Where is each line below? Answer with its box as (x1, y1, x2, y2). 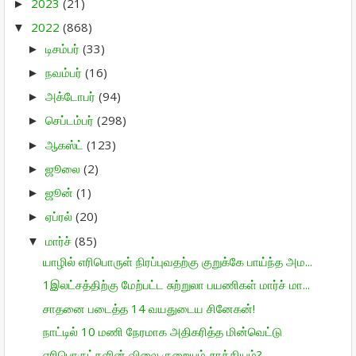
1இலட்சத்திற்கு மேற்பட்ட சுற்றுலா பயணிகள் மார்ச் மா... (42, 277, 310, 293)
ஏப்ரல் (45, 208, 75, 225)
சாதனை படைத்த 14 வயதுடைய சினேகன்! (42, 300, 255, 316)
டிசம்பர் (45, 40, 83, 56)
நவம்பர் (45, 64, 85, 80)
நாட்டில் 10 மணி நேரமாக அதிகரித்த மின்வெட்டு (42, 323, 282, 339)
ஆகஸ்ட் (45, 136, 87, 153)
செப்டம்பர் (45, 112, 97, 129)
